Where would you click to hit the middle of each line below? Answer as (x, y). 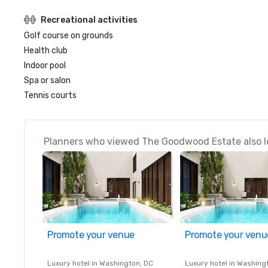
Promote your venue (91, 235)
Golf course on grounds (68, 36)
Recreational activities (89, 20)
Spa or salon (47, 80)
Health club (46, 51)
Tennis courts (50, 95)
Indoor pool (45, 66)
